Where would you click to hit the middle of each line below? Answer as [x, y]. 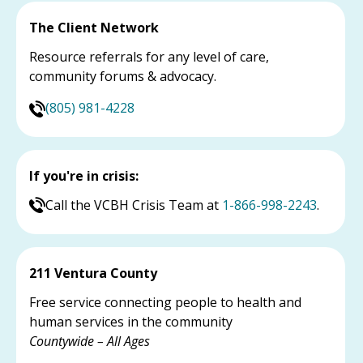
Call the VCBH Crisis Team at [134, 205]
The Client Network [94, 28]
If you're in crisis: [84, 175]
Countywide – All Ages [90, 341]
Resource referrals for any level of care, [149, 57]
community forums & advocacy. [123, 77]
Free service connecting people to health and [165, 302]
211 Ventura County [93, 273]
